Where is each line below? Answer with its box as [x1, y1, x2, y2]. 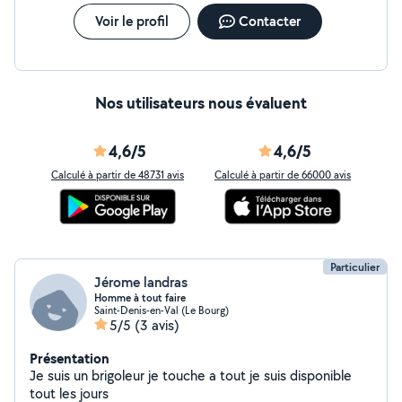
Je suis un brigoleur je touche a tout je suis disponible [30, 366, 352, 385]
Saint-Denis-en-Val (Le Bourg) [94, 303, 229, 317]
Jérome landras [94, 273, 188, 292]
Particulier [330, 259, 380, 275]
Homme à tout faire [94, 291, 186, 305]
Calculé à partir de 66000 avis [214, 168, 351, 181]
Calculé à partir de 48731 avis [51, 168, 184, 181]
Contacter [238, 12, 301, 31]
